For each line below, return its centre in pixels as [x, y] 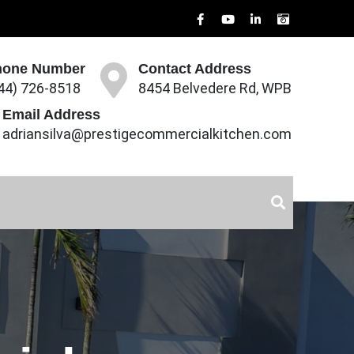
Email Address [51, 115]
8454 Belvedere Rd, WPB [215, 88]
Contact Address [195, 69]
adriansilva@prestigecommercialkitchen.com [147, 134]
